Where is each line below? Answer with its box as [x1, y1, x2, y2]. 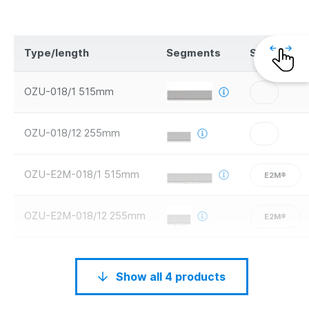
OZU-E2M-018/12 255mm [24, 209, 146, 222]
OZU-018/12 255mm [24, 126, 120, 139]
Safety [250, 46, 286, 59]
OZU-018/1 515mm [24, 85, 114, 98]
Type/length [24, 46, 89, 59]
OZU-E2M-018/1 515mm [24, 168, 139, 181]
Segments [166, 46, 221, 59]
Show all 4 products [175, 270, 226, 283]
